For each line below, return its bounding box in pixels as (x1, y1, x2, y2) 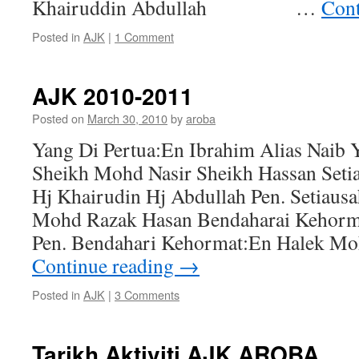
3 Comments (115, 286, 179, 303)
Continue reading (32, 252, 179, 279)
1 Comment (115, 28, 174, 45)
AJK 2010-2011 (32, 79, 193, 112)
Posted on (32, 110, 84, 127)
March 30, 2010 (87, 110, 167, 127)
